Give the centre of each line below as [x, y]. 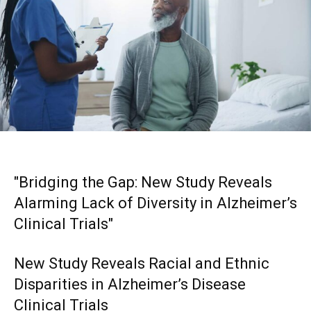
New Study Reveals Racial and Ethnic [142, 264]
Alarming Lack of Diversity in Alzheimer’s [155, 203]
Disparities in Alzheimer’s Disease [130, 285]
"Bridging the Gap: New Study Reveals [143, 183]
